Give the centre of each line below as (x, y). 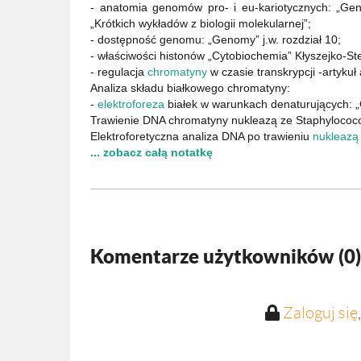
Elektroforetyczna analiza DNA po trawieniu (201, 137)
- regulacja (119, 72)
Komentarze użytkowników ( (217, 257)
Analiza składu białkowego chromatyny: (190, 88)
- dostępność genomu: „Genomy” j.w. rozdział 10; (216, 40)
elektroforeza (131, 104)
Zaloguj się (320, 313)
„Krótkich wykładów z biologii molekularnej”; (201, 24)
